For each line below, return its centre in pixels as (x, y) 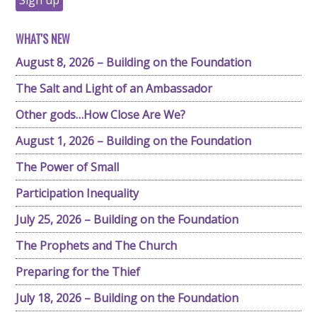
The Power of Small (68, 167)
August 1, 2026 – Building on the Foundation (134, 141)
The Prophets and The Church (97, 246)
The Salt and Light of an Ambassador (114, 88)
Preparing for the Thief (78, 272)
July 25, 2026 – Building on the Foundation (127, 219)
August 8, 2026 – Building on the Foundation (134, 62)
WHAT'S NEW (43, 39)
